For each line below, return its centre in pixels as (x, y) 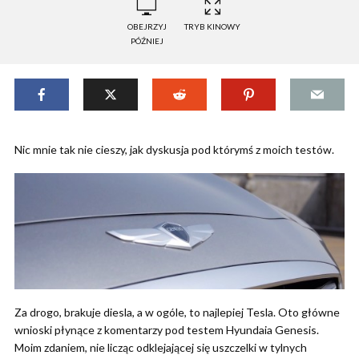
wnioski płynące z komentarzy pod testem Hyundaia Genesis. (167, 330)
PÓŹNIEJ (147, 41)
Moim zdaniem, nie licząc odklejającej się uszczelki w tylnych (161, 348)
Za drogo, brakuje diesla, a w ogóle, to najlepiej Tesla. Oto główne (177, 313)
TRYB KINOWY (212, 26)
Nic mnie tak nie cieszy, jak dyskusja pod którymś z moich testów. (174, 149)
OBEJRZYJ (147, 26)
